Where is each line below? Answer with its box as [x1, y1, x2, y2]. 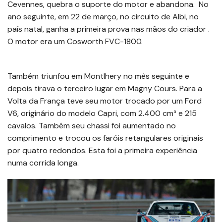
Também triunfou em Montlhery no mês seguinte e [7, 70, 189, 81]
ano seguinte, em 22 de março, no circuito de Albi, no [7, 11, 199, 22]
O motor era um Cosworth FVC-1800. [7, 36, 143, 47]
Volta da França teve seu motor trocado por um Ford [7, 95, 202, 106]
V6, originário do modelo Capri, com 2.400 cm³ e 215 [7, 108, 197, 118]
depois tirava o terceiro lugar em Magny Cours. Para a [7, 83, 202, 94]
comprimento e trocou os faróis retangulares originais [7, 132, 203, 143]
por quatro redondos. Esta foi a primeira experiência [7, 145, 197, 156]
